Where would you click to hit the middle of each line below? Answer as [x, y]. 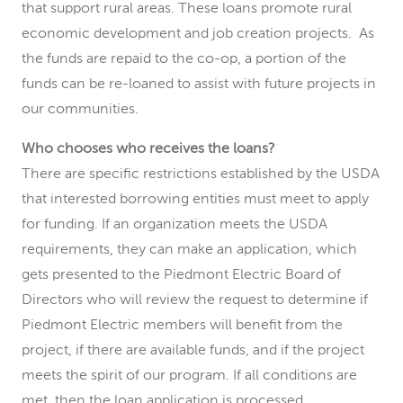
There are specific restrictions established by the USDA [201, 175]
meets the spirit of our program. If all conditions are [189, 376]
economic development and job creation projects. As [198, 34]
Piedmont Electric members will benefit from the [182, 326]
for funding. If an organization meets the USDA [175, 225]
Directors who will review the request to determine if [195, 300]
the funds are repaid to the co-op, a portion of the [184, 59]
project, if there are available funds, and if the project [193, 351]
